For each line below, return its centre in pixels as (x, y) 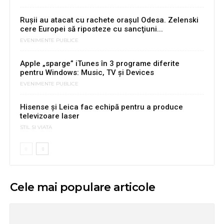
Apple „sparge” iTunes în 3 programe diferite (100, 64)
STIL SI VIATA (36, 127)
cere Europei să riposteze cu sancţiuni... (91, 29)
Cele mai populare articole (83, 187)
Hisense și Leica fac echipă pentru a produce (101, 107)
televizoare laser (50, 116)
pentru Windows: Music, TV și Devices (87, 73)
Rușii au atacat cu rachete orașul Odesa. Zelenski (109, 20)
